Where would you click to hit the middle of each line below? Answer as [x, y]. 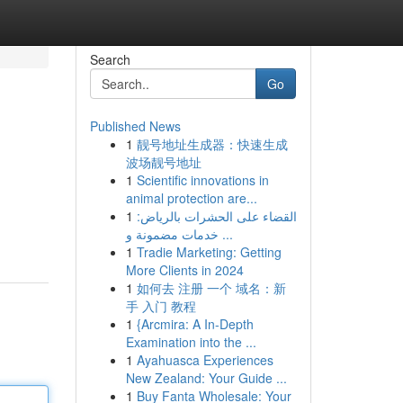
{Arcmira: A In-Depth [195, 324]
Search [110, 59]
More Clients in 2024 [184, 270]
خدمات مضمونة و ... [225, 234]
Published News [135, 126]
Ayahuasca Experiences [205, 360]
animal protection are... [191, 198]
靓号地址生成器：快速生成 [212, 144]
